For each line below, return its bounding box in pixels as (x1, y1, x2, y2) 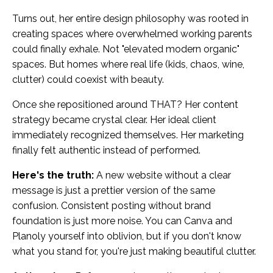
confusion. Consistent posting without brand (12, 199, 211, 211)
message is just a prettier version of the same (12, 184, 215, 196)
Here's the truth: (12, 169, 94, 181)
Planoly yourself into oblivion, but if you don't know (12, 230, 241, 242)
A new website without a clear (94, 169, 231, 181)
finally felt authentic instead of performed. (12, 144, 200, 156)
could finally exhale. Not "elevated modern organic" (12, 43, 239, 55)
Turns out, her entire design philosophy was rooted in (12, 12, 249, 24)
